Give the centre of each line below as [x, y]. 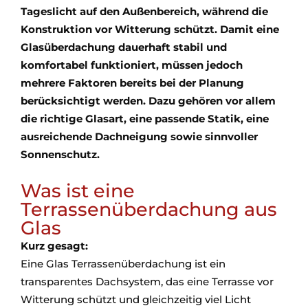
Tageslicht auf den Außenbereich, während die [144, 12]
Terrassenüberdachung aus [149, 210]
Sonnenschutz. [60, 155]
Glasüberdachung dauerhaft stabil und [124, 47]
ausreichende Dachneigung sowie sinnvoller [139, 137]
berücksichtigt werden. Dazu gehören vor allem [148, 101]
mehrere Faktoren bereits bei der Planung [132, 83]
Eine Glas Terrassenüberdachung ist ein [123, 264]
